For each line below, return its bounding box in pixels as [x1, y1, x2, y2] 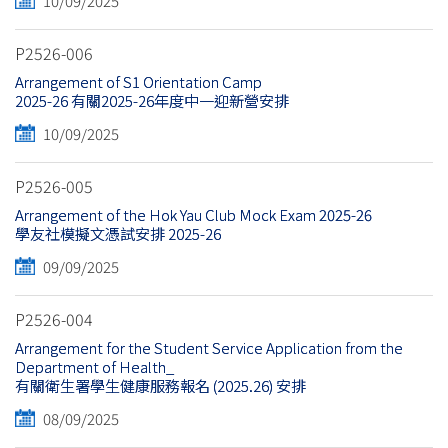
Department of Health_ [15, 356, 174, 378]
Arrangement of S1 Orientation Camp [15, 71, 262, 93]
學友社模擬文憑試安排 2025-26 [15, 223, 221, 245]
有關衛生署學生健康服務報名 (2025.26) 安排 [15, 375, 306, 397]
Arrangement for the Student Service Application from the [15, 337, 403, 359]
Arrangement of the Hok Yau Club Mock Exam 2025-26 [15, 204, 372, 226]
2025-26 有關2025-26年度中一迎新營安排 [15, 90, 289, 112]
